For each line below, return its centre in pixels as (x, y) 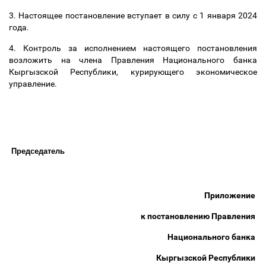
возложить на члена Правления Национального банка (133, 60)
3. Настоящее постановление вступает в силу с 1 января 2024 (133, 15)
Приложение (231, 195)
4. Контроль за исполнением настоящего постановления (133, 48)
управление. (34, 84)
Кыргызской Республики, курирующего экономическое (133, 72)
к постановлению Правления (199, 216)
